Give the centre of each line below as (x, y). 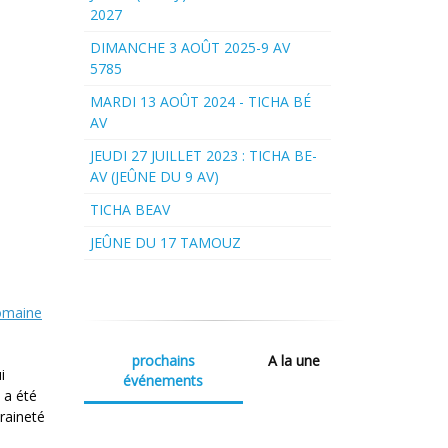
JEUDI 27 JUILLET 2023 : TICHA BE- (203, 156)
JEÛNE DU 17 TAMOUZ (165, 243)
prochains (163, 361)
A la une (294, 361)
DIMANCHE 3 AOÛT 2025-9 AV (189, 48)
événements (163, 381)
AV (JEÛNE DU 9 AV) (154, 177)
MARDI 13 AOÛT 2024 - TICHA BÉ (200, 102)
